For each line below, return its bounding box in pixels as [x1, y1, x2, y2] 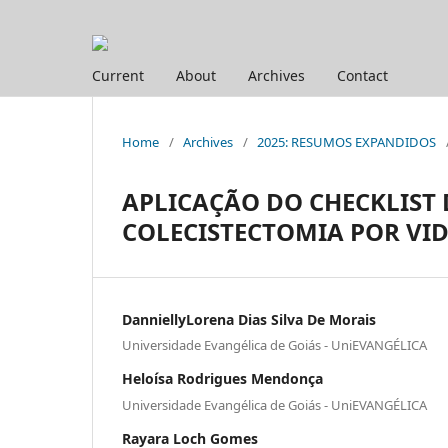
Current [92, 65, 144, 85]
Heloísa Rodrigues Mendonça [122, 369, 323, 389]
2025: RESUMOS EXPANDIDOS [257, 132, 436, 151]
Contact [337, 65, 388, 85]
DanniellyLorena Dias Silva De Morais [122, 309, 376, 329]
